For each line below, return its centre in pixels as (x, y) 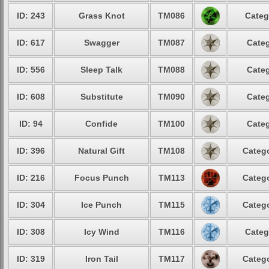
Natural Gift (101, 151)
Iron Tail (101, 259)
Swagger (101, 43)
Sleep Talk (101, 70)
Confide (101, 124)
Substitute (101, 97)
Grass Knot (101, 16)
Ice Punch (101, 205)
